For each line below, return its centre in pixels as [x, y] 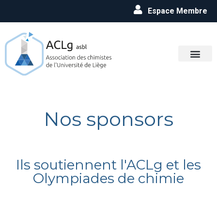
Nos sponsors [108, 119]
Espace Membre [178, 11]
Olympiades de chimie [108, 178]
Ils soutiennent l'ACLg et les [108, 164]
